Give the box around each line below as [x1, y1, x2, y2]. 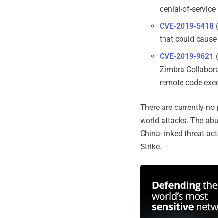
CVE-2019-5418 [160, 21, 214, 31]
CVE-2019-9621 [160, 51, 214, 61]
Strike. [140, 142, 162, 151]
